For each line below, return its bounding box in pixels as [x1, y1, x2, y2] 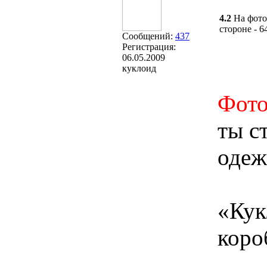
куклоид [122, 63, 156, 73]
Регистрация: [122, 42, 176, 52]
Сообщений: [122, 31, 175, 41]
